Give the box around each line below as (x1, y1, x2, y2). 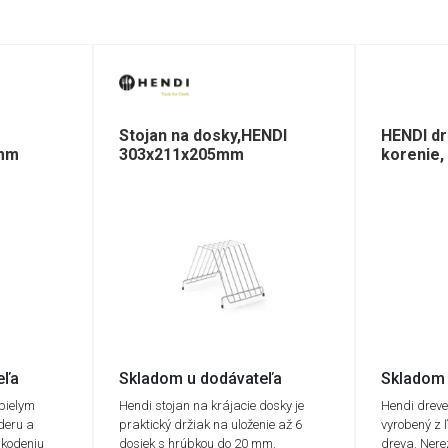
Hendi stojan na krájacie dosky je (118, 397, 304, 413)
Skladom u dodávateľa (118, 368, 282, 388)
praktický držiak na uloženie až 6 (118, 416, 302, 432)
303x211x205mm (118, 145, 244, 165)
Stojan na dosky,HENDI (118, 126, 287, 146)
